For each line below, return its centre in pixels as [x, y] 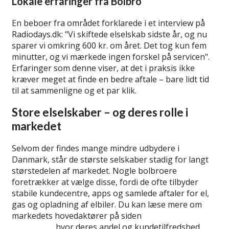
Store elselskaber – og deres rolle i [100, 112]
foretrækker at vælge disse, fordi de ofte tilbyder [105, 182]
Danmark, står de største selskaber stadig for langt [110, 159]
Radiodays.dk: [38, 35]
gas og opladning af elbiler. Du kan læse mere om [107, 204]
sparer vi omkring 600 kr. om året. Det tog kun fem [109, 46]
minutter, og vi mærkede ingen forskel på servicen [108, 57]
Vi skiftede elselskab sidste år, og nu [138, 35]
